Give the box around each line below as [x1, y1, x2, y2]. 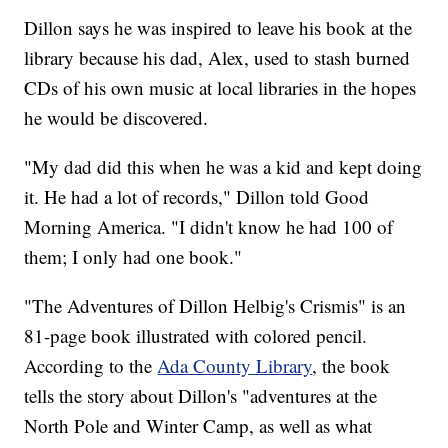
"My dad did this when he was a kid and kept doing [24, 153, 423, 179]
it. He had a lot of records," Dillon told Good [24, 183, 370, 209]
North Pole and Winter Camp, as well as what [24, 412, 373, 438]
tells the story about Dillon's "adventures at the [24, 382, 378, 408]
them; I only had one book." [24, 243, 243, 269]
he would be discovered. [24, 104, 209, 130]
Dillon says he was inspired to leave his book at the [24, 14, 413, 40]
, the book [312, 352, 391, 378]
